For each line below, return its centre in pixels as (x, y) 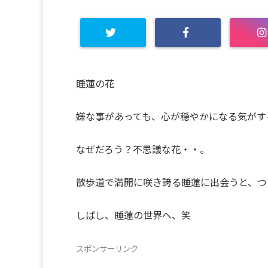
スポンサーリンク (107, 249)
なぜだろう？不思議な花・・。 (143, 149)
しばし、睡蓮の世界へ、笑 (133, 215)
